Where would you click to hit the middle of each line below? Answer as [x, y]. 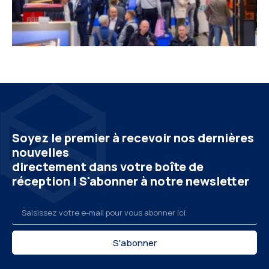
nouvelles [41, 153]
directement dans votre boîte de [108, 167]
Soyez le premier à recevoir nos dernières [133, 138]
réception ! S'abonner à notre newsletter [131, 181]
